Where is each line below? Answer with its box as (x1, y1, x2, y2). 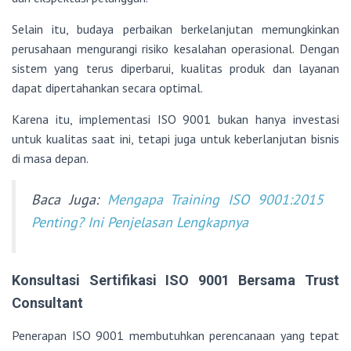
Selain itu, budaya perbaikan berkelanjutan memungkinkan (12, 21, 339, 38)
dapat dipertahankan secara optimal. (12, 80, 203, 96)
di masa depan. (12, 150, 89, 167)
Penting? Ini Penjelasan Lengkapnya (31, 213, 248, 232)
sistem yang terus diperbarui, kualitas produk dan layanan (12, 60, 339, 77)
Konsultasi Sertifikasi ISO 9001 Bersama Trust (12, 272, 339, 289)
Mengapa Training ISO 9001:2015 (107, 190, 324, 209)
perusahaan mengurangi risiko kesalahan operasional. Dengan (12, 41, 339, 57)
